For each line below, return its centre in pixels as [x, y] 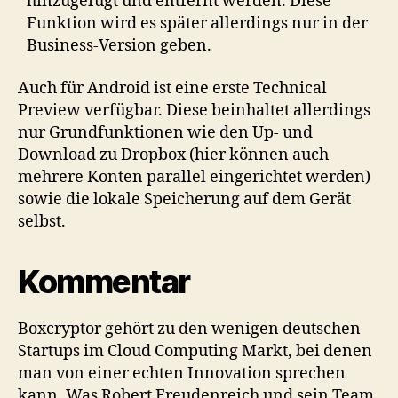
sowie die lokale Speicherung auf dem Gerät [184, 199]
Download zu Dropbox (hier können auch [173, 155]
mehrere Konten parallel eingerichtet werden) [194, 177]
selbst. [42, 221]
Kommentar [104, 281]
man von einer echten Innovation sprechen [182, 373]
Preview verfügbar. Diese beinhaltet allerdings [194, 110]
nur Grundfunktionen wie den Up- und [165, 132]
